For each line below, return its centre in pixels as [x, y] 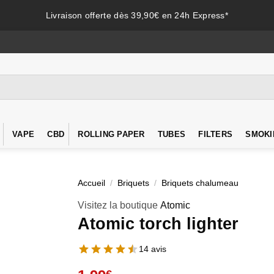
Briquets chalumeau [200, 183]
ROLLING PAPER [111, 134]
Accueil [91, 183]
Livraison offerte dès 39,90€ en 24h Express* [137, 15]
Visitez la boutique [119, 205]
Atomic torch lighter [158, 224]
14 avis [153, 249]
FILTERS [216, 134]
